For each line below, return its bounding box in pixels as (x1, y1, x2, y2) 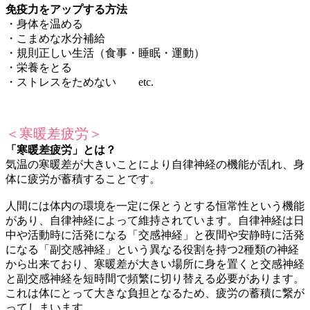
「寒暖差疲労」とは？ (6, 143, 116, 156)
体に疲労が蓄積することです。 (6, 172, 161, 185)
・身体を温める (6, 17, 83, 30)
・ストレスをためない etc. (6, 75, 154, 88)
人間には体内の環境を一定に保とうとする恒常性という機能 (6, 199, 304, 212)
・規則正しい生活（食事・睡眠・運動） (6, 46, 205, 59)
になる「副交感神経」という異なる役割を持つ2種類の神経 (6, 243, 299, 255)
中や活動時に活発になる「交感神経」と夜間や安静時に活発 (6, 228, 304, 241)
